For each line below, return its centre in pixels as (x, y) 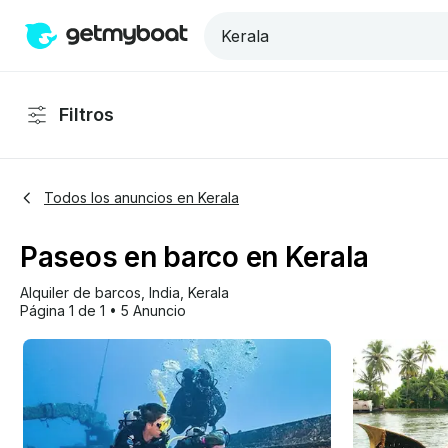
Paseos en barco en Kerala (194, 257)
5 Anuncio (153, 310)
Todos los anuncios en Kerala (141, 197)
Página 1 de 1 (62, 310)
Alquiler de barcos (80, 292)
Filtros (86, 114)
